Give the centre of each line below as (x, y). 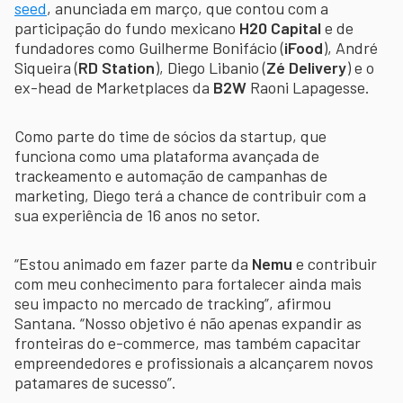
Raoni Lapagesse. (308, 87)
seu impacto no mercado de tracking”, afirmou (173, 303)
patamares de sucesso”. (95, 382)
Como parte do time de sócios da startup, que (170, 135)
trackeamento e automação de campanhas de (171, 175)
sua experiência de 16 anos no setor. (138, 215)
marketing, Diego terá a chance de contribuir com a (190, 195)
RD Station (116, 67)
